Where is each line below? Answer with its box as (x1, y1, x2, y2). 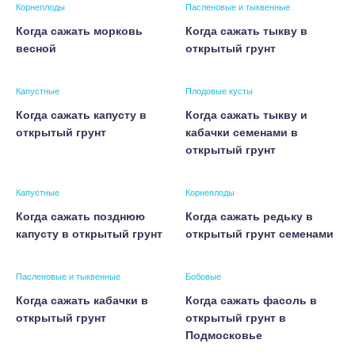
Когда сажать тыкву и (185, 109, 307, 121)
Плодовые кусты (185, 86, 253, 96)
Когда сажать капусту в (16, 109, 147, 121)
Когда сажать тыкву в (185, 25, 307, 37)
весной (16, 42, 56, 55)
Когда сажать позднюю (16, 210, 145, 223)
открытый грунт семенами (185, 227, 334, 240)
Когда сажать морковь (16, 25, 143, 37)
